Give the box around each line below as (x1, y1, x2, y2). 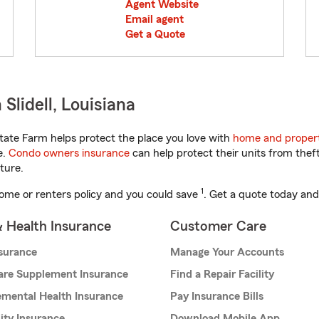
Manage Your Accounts (170, 246, 284, 258)
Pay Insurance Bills (170, 291, 263, 303)
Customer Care (170, 219, 266, 234)
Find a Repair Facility (170, 268, 274, 281)
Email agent (125, 14, 184, 26)
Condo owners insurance (9, 147, 130, 159)
